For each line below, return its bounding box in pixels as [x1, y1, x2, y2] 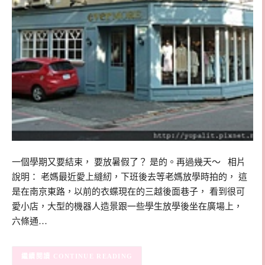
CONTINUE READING [53, 253, 133, 260]
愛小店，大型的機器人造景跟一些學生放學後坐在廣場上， [12, 201, 243, 211]
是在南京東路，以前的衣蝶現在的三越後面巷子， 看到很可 [12, 186, 245, 196]
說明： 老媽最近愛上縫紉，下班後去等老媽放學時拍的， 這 [12, 172, 247, 182]
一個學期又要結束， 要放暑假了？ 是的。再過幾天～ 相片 [12, 157, 245, 167]
